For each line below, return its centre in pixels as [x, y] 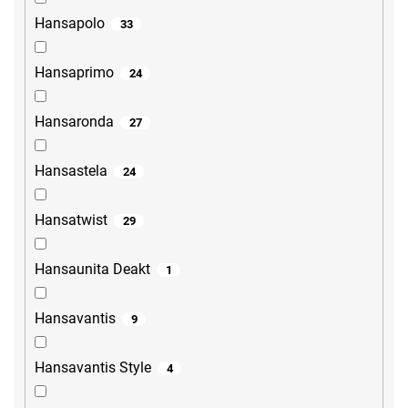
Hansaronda [74, 122]
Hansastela [71, 171]
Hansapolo [70, 24]
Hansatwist [71, 220]
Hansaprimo [74, 73]
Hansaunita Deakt [92, 270]
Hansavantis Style [93, 368]
